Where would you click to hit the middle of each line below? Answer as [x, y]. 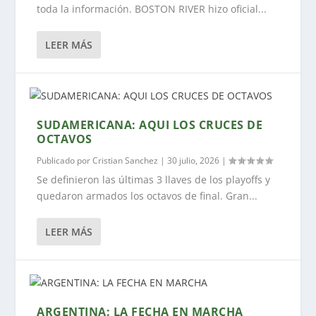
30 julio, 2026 [194, 160]
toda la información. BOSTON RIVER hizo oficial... [152, 9]
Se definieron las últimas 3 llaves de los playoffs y [154, 180]
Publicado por [65, 160]
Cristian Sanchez [126, 160]
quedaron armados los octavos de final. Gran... [147, 196]
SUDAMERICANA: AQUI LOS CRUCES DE [150, 125]
